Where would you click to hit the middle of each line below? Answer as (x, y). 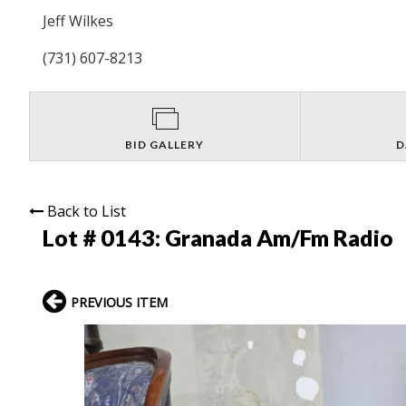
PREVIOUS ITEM (119, 302)
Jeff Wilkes (78, 20)
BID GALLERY (165, 144)
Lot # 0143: (104, 237)
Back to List (87, 211)
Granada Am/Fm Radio (279, 237)
